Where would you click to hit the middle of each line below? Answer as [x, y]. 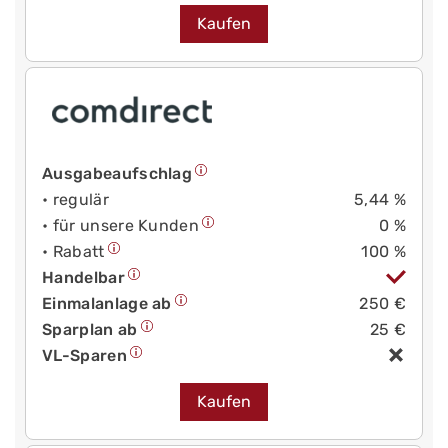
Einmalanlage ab [107, 304]
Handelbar [83, 278]
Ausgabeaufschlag [117, 174]
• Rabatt [73, 252]
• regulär [75, 200]
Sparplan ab [90, 330]
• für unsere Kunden [121, 226]
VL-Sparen [84, 356]
